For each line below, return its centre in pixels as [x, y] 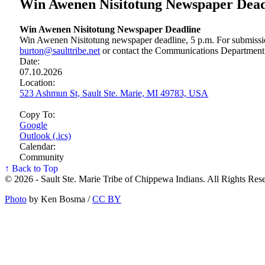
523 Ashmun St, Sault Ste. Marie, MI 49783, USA [114, 93]
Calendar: [38, 146]
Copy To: [37, 114]
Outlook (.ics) [45, 135]
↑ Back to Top [31, 168]
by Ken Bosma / [59, 199]
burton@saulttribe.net [60, 50]
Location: [37, 82]
